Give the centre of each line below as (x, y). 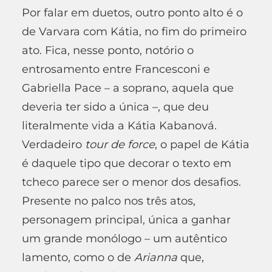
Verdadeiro (53, 144)
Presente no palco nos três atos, (109, 201)
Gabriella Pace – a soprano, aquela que (128, 88)
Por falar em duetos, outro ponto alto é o (132, 12)
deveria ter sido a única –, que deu (115, 107)
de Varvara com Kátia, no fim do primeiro (134, 31)
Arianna (156, 257)
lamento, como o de (78, 257)
